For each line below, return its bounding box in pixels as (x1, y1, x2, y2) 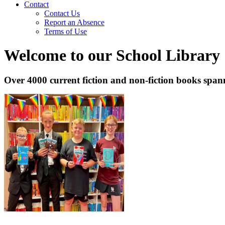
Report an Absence (44, 18, 104, 27)
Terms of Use (44, 27, 87, 36)
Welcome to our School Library (4, 46, 220, 65)
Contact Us (44, 9, 80, 18)
